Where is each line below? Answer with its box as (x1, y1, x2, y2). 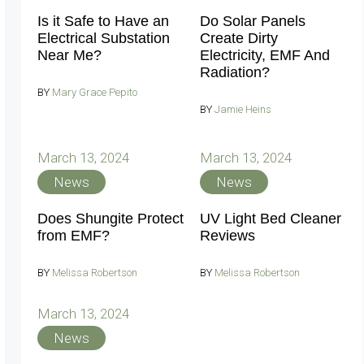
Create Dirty (200, 29, 278, 46)
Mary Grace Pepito (52, 85, 137, 98)
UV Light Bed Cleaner (200, 210, 341, 227)
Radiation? (200, 63, 270, 80)
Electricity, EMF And (200, 46, 330, 63)
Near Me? (37, 46, 102, 63)
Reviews (200, 227, 255, 244)
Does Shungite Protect (37, 210, 184, 227)
